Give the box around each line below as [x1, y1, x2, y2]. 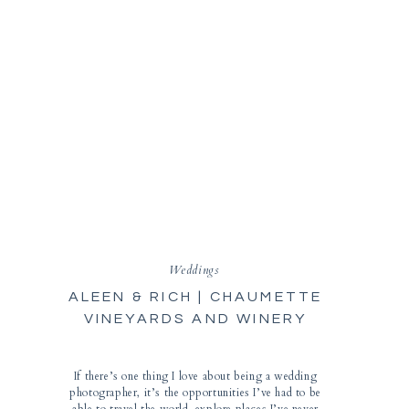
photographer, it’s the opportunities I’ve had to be [69, 385, 321, 400]
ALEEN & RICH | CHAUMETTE [68, 289, 323, 304]
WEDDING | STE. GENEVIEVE [69, 333, 321, 348]
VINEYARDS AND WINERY [83, 311, 308, 326]
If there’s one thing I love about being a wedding [73, 369, 318, 383]
